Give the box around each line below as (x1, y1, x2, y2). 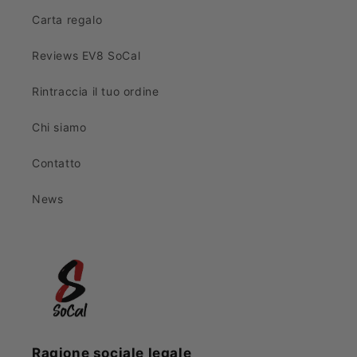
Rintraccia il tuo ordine (32, 84, 159, 99)
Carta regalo (32, 13, 103, 27)
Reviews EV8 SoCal (32, 49, 141, 63)
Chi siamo (32, 120, 87, 135)
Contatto (32, 156, 81, 171)
